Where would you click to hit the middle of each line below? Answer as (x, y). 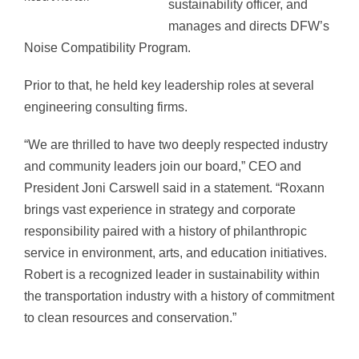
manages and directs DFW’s (249, 26)
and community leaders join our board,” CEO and (163, 167)
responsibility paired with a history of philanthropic (165, 232)
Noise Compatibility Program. (107, 48)
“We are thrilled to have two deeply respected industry (176, 145)
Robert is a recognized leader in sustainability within (172, 275)
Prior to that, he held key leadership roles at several (169, 86)
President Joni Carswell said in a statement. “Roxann (174, 188)
